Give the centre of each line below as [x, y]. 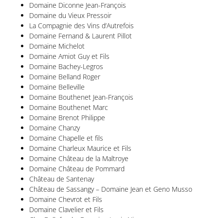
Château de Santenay [62, 179]
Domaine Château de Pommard [77, 168]
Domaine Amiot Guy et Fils [69, 56]
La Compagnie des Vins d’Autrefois [82, 25]
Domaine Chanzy [54, 127]
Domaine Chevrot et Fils [66, 199]
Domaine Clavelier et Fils [66, 209]
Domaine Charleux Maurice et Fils [80, 148]
